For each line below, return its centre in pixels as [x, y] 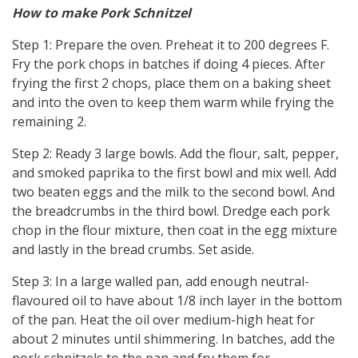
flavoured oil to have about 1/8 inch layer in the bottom [177, 300]
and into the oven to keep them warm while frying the [173, 102]
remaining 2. [49, 121]
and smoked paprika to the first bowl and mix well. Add [174, 172]
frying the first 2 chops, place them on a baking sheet [171, 83]
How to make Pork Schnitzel [101, 12]
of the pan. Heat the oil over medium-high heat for [163, 319]
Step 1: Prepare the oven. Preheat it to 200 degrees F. [171, 44]
